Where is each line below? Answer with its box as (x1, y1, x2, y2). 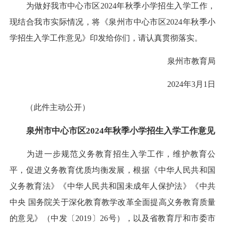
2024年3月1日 (151, 80, 215, 89)
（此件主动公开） (10, 103, 90, 112)
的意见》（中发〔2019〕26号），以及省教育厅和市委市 (10, 213, 215, 222)
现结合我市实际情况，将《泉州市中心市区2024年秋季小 (10, 17, 215, 26)
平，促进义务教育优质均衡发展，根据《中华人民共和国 (10, 165, 215, 174)
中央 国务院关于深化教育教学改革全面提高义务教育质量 (10, 197, 215, 206)
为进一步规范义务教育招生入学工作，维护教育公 (10, 149, 215, 158)
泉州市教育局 (151, 56, 215, 65)
